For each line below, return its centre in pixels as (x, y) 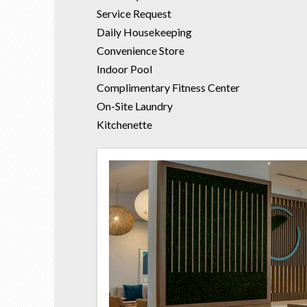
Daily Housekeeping (144, 32)
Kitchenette (124, 124)
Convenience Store (140, 50)
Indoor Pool (124, 69)
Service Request (134, 13)
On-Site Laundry (134, 106)
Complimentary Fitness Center (168, 87)
